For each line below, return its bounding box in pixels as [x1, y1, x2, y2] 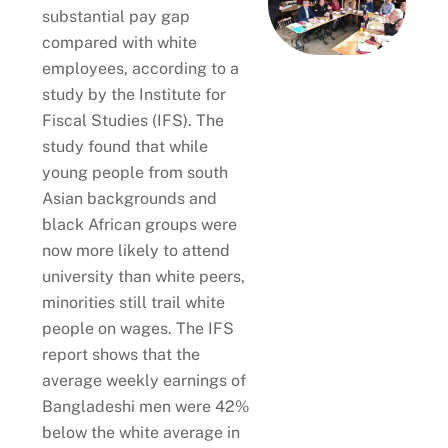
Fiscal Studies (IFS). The [42, 110, 225, 130]
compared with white [42, 32, 198, 52]
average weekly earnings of [42, 370, 247, 390]
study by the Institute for [42, 84, 227, 104]
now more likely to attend [42, 240, 231, 260]
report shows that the [42, 344, 201, 364]
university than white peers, [42, 266, 246, 286]
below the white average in [42, 422, 241, 442]
